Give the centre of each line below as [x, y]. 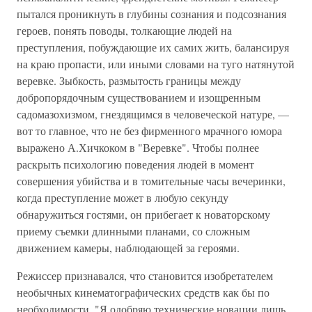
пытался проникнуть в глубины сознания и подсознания [151, 14]
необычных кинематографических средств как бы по [143, 292]
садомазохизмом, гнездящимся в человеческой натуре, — [153, 114]
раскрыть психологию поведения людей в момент [135, 164]
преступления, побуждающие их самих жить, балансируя [153, 47]
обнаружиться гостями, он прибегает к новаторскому [143, 214]
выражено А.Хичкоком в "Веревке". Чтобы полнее [138, 147]
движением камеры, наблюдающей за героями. [128, 248]
